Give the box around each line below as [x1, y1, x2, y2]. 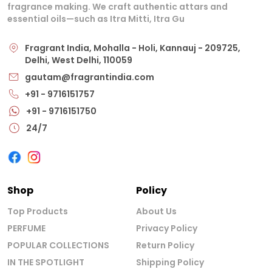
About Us [136, 205, 177, 218]
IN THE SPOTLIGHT [7, 256, 84, 269]
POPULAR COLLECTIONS [7, 239, 109, 252]
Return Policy [136, 239, 194, 252]
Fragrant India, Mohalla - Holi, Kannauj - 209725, [25, 42, 240, 55]
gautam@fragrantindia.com [25, 71, 154, 84]
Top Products [7, 205, 68, 218]
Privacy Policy [136, 222, 197, 235]
